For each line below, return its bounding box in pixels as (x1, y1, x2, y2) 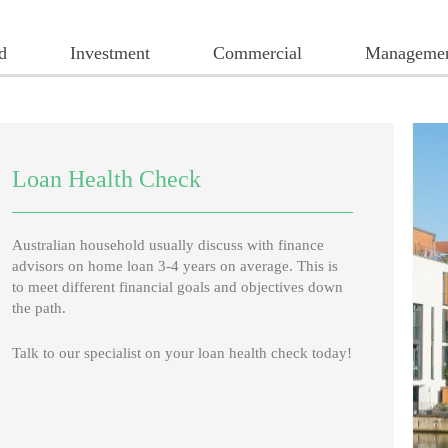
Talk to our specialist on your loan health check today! (12, 345, 353, 361)
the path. (12, 300, 67, 316)
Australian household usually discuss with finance (12, 237, 325, 253)
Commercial (212, 43, 302, 63)
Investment (69, 43, 150, 63)
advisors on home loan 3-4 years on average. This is (12, 258, 339, 274)
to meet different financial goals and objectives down (12, 279, 344, 295)
